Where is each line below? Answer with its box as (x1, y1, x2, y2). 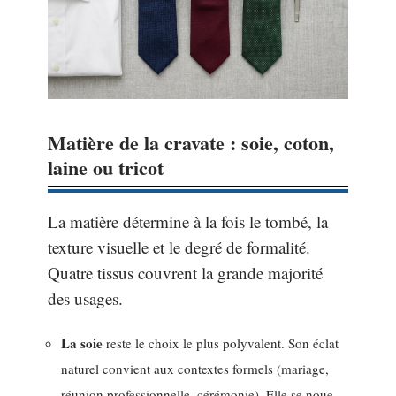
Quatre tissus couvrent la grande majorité (48, 261, 323, 284)
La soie (61, 333, 103, 354)
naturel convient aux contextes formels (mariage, (61, 360, 329, 378)
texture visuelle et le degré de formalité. (48, 235, 310, 258)
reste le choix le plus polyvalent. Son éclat (103, 334, 339, 353)
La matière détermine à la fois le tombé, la (48, 209, 328, 232)
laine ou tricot (48, 152, 164, 182)
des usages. (48, 286, 123, 309)
